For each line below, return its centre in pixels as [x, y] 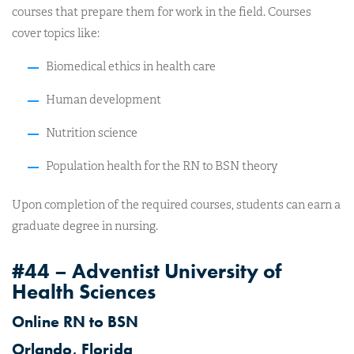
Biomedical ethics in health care [130, 66]
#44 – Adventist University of [147, 271]
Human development [103, 99]
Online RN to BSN [75, 322]
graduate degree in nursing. [85, 226]
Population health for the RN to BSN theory [162, 166]
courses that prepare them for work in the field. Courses [162, 11]
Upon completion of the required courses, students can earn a [176, 205]
